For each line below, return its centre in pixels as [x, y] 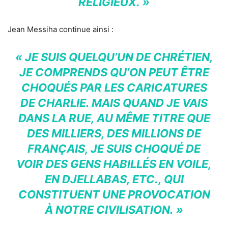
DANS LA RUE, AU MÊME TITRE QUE [114, 118]
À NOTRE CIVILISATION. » [114, 210]
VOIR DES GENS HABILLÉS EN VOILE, [114, 164]
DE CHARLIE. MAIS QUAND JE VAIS [114, 103]
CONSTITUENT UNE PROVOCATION [114, 195]
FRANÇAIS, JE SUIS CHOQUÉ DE [114, 149]
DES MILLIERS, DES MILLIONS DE [114, 134]
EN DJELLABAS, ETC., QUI [114, 179]
